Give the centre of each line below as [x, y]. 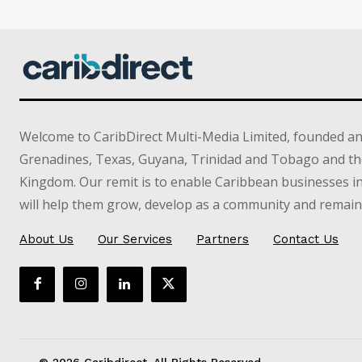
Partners [223, 239]
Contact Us [306, 239]
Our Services [135, 239]
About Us [46, 239]
